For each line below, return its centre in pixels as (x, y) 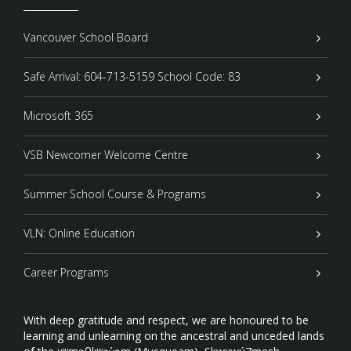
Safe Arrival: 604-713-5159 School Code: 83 (132, 77)
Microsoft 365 (58, 116)
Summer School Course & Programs (115, 194)
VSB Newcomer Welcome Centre (106, 155)
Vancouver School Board (86, 38)
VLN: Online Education (79, 233)
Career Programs (66, 273)
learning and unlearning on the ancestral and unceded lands (174, 336)
